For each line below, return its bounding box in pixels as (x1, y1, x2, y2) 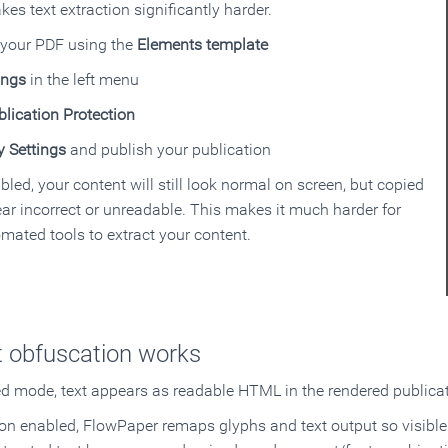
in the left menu (26, 69, 139, 89)
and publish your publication (66, 139, 271, 159)
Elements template (137, 34, 268, 54)
